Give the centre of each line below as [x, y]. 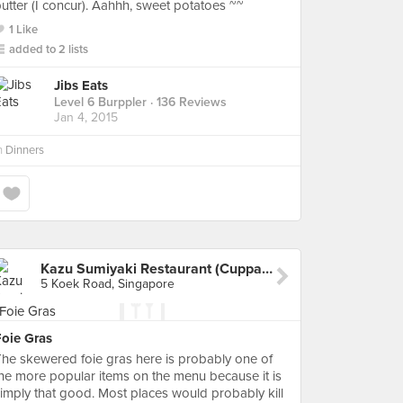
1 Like [23, 30]
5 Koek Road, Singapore [107, 284]
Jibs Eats [81, 86]
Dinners [25, 150]
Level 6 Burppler [100, 103]
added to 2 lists [49, 49]
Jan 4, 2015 [86, 118]
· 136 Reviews [187, 103]
